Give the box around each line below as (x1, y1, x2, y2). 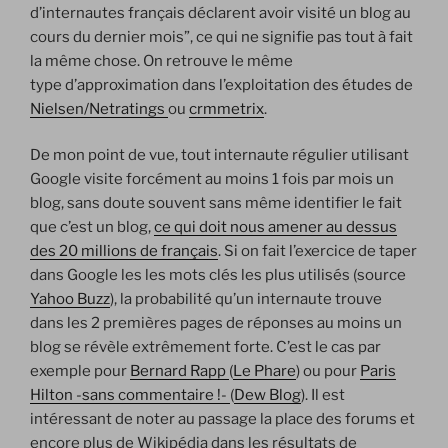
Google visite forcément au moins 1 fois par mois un (30, 170, 394, 189)
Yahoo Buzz (30, 290, 110, 309)
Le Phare (233, 362, 296, 381)
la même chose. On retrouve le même (30, 51, 293, 70)
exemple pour (30, 362, 130, 381)
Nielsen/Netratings (30, 99, 168, 118)
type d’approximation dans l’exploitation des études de (30, 75, 413, 94)
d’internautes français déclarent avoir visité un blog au (30, 3, 411, 22)
